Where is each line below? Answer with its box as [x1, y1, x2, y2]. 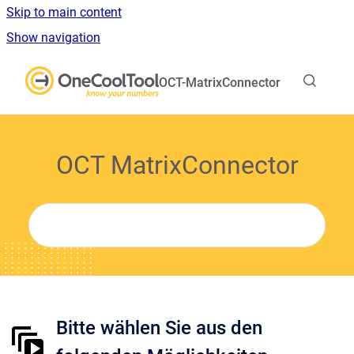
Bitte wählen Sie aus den [56, 317, 262, 339]
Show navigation [6, 30, 100, 45]
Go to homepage [158, 64, 251, 79]
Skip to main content [6, 5, 122, 20]
